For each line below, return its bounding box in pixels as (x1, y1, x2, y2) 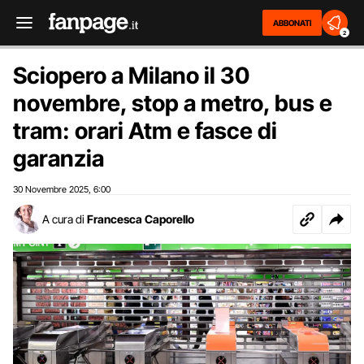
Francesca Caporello (87, 212, 194, 226)
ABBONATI (273, 18, 311, 28)
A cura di (42, 212, 84, 226)
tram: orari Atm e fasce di (13, 117, 277, 145)
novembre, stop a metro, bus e (13, 89, 332, 117)
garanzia (13, 145, 104, 172)
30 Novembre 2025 (13, 184, 89, 195)
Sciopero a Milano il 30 (13, 62, 249, 89)
